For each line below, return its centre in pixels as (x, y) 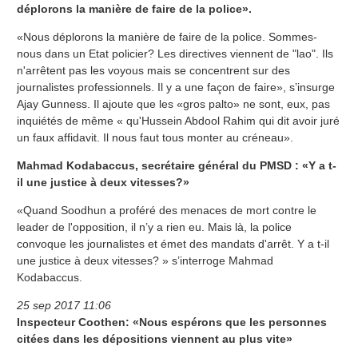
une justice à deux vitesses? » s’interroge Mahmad (145, 261)
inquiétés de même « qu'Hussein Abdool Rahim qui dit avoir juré (178, 121)
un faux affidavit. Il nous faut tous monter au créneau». (155, 138)
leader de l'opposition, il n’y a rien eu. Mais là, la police (154, 227)
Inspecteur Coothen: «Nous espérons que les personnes (172, 322)
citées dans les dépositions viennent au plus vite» (155, 339)
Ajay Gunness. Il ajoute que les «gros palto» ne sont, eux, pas (173, 104)
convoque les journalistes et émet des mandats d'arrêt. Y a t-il (173, 244)
